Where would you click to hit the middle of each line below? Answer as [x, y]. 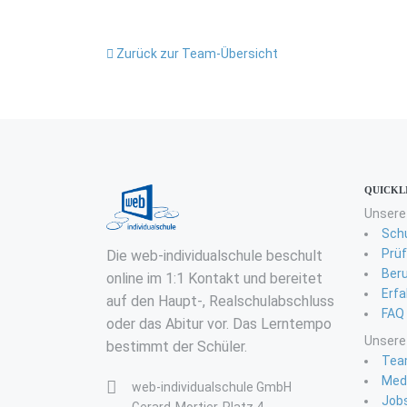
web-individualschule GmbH [212, 387]
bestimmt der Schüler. [177, 346]
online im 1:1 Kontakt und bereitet [214, 278]
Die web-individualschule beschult [214, 255]
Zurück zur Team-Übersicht [196, 54]
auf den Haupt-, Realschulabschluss [220, 301]
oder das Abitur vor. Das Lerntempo [219, 323]
